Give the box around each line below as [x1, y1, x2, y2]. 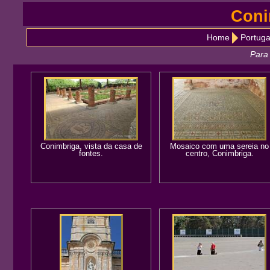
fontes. [79, 149, 104, 158]
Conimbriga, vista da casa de [40, 142, 142, 151]
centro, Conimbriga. [185, 149, 254, 158]
